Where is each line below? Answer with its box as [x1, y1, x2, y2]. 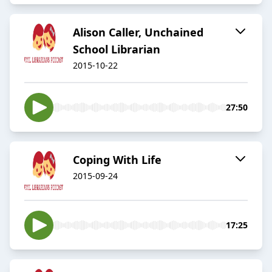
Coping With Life [73, 152, 161, 168]
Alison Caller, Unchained [73, 25, 203, 40]
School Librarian [73, 42, 160, 57]
